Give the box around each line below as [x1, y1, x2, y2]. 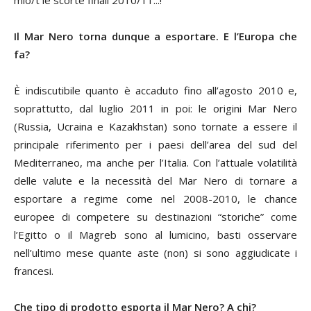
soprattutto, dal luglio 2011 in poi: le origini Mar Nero [14, 101, 297, 115]
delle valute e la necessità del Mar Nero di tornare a [14, 173, 297, 187]
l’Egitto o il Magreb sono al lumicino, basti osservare [14, 227, 297, 242]
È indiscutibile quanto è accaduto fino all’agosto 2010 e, [14, 83, 297, 97]
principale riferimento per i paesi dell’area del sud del [14, 137, 297, 151]
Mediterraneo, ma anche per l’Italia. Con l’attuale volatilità [14, 155, 297, 169]
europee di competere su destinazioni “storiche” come [14, 209, 297, 224]
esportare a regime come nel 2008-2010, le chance [14, 191, 297, 205]
